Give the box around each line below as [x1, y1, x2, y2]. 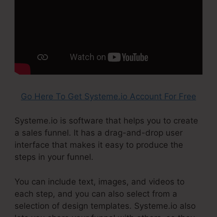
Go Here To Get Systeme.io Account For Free [21, 91, 196, 101]
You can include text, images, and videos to [15, 176, 185, 186]
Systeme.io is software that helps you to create [15, 116, 198, 126]
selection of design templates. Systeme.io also [15, 201, 196, 211]
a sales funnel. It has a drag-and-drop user [15, 128, 183, 138]
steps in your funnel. [15, 152, 93, 162]
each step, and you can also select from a [15, 188, 177, 199]
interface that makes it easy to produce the [15, 140, 183, 150]
